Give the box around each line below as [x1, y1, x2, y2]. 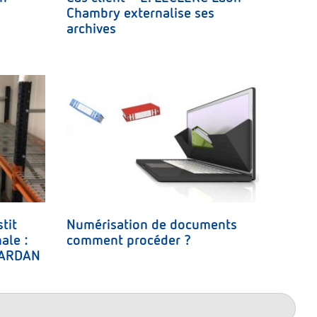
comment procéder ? [66, 231, 191, 249]
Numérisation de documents [66, 216, 237, 234]
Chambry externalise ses [66, 4, 214, 22]
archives [66, 20, 116, 38]
